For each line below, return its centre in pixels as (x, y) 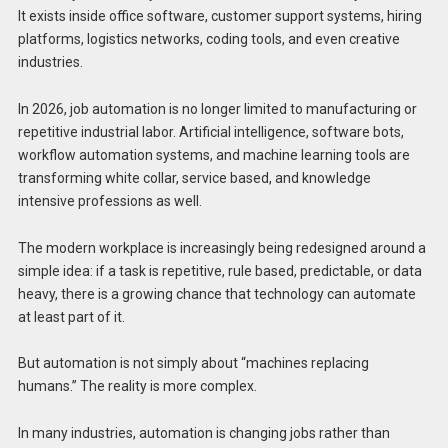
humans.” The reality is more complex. (137, 386)
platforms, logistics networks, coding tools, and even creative (208, 39)
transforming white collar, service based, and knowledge (194, 177)
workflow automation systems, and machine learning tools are (213, 154)
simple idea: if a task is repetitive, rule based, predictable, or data (219, 270)
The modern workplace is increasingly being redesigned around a (221, 247)
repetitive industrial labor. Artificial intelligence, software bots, (210, 131)
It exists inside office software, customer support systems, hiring (219, 16)
